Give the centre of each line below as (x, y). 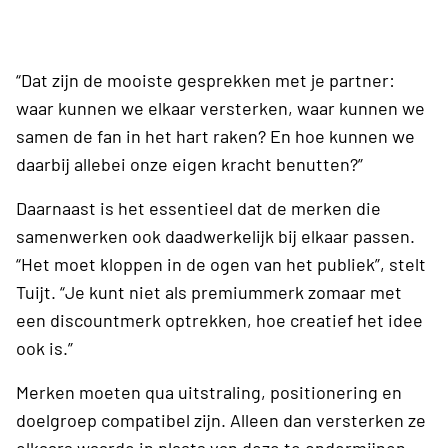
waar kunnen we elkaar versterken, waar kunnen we (220, 107)
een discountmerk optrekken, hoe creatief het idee (219, 319)
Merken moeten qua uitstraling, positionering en (209, 391)
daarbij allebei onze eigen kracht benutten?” (189, 163)
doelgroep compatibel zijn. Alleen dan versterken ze (221, 419)
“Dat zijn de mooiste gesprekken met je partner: (205, 79)
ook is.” (44, 347)
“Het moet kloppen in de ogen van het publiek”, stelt (221, 263)
